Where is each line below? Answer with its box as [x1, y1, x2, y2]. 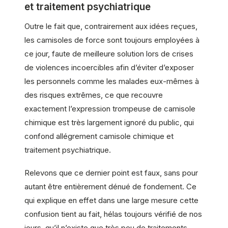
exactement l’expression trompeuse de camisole [24, 103, 195, 113]
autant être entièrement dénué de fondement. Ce [24, 182, 196, 192]
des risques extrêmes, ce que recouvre [24, 90, 163, 100]
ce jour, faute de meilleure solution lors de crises [24, 48, 193, 59]
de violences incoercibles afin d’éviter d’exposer [24, 62, 194, 72]
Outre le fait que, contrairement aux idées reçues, [24, 21, 197, 31]
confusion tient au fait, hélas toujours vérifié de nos [24, 209, 202, 219]
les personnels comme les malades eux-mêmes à [24, 76, 199, 86]
